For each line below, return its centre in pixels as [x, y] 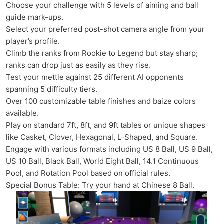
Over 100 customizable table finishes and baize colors [101, 101]
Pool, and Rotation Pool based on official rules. [88, 173]
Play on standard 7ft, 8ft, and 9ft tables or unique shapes [106, 125]
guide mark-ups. [35, 17]
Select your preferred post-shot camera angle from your [105, 29]
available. [22, 113]
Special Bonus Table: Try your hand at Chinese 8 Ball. [100, 185]
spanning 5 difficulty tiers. [52, 89]
